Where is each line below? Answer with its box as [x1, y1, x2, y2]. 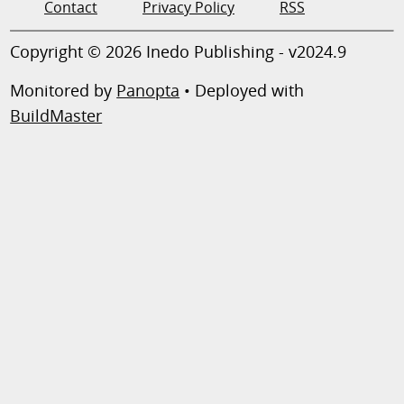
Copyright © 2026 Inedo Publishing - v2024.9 [10, 40, 347, 62]
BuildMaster [10, 104, 103, 126]
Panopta [116, 78, 180, 101]
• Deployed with [179, 78, 305, 101]
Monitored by [10, 78, 117, 101]
